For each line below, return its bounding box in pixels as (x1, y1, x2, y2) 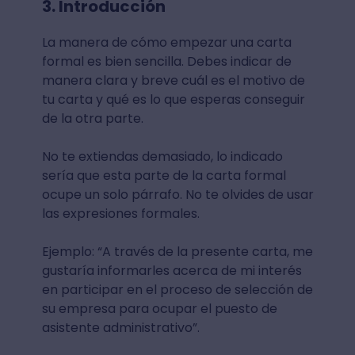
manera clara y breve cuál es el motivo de (41, 71, 305, 90)
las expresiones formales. (41, 204, 203, 223)
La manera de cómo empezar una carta (41, 32, 292, 52)
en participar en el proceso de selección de (41, 280, 313, 299)
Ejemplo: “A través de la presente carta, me (41, 242, 313, 261)
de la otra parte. (41, 109, 147, 128)
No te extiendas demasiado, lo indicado (41, 147, 283, 166)
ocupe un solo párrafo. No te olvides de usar (41, 185, 314, 204)
